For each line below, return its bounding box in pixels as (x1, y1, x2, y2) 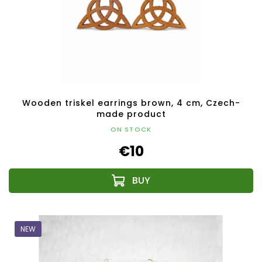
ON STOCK (110, 125, 152, 135)
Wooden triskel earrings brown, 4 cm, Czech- (22, 97, 240, 109)
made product (96, 108, 166, 120)
